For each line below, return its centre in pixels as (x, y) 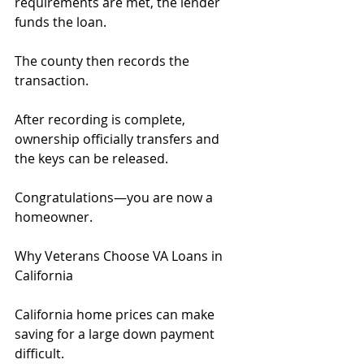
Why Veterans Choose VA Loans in (120, 256)
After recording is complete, (102, 119)
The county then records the (104, 61)
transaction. (52, 80)
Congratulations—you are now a (115, 197)
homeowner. (54, 217)
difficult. (39, 353)
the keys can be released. (91, 158)
